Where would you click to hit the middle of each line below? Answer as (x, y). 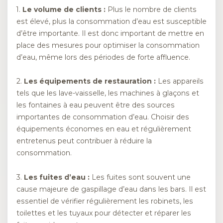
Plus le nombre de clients (151, 9)
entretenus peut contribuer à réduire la (84, 141)
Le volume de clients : (64, 9)
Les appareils (180, 81)
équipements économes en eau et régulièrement (104, 129)
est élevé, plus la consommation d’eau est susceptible (111, 21)
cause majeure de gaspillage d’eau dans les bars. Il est (111, 189)
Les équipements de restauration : (90, 81)
